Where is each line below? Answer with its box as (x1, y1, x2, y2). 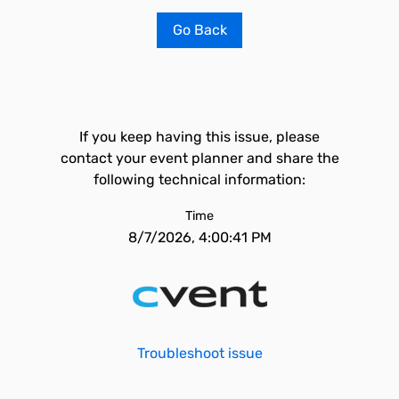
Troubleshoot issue (136, 345, 263, 362)
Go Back (172, 21, 227, 38)
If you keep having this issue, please (79, 128, 320, 145)
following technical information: (94, 171, 305, 188)
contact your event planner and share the (60, 150, 339, 167)
